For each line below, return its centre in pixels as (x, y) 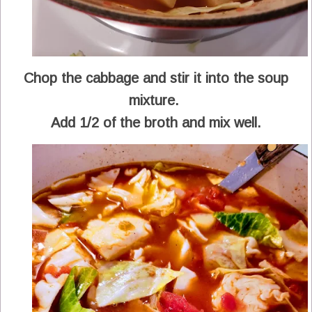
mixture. (156, 100)
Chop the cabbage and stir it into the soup (156, 78)
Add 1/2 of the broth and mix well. (156, 122)
